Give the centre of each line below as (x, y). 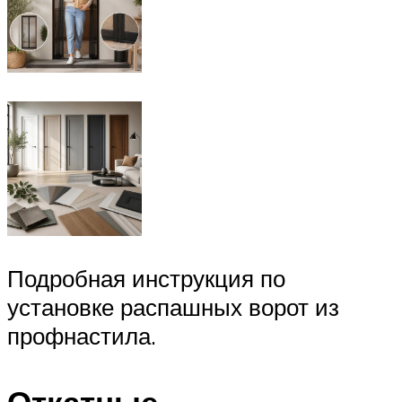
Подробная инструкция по (146, 279)
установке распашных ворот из (173, 307)
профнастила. (82, 336)
